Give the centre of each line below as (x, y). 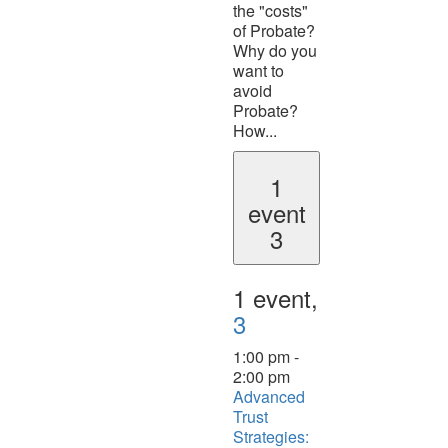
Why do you (275, 50)
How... (255, 130)
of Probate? (274, 30)
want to (258, 70)
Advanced (269, 396)
